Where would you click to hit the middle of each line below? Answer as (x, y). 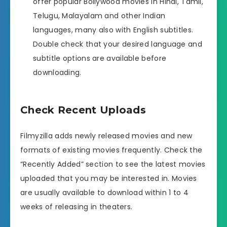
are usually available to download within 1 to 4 (105, 193)
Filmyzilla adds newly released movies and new (106, 136)
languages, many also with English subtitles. (113, 30)
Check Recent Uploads (83, 110)
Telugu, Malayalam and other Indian (99, 16)
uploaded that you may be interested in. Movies (109, 179)
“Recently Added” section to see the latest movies (113, 164)
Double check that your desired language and (118, 44)
